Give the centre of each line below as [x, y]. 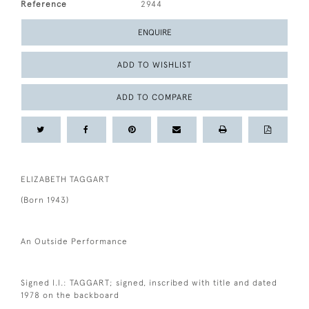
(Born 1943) [45, 200]
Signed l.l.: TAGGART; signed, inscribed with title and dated [149, 282]
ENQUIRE [154, 32]
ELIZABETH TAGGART [65, 179]
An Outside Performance [74, 241]
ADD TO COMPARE [154, 97]
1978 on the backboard [70, 295]
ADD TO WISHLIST [154, 64]
